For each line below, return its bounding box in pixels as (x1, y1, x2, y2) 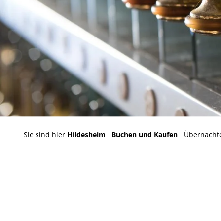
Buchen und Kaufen (111, 129, 178, 139)
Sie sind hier (24, 129, 67, 139)
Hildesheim (67, 129, 106, 139)
